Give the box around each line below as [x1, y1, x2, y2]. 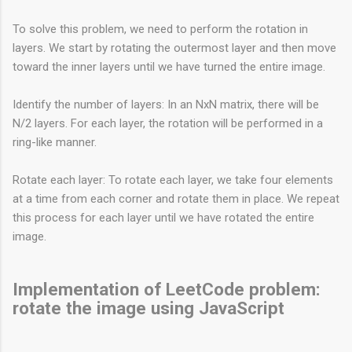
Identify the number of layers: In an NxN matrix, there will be [13, 97, 319, 112]
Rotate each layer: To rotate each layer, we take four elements [13, 172, 333, 187]
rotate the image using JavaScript [13, 297, 284, 318]
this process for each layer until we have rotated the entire [13, 210, 314, 225]
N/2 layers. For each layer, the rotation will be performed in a [13, 115, 323, 130]
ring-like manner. [13, 134, 97, 149]
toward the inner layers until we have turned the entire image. [13, 59, 325, 74]
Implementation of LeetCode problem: [13, 278, 321, 299]
